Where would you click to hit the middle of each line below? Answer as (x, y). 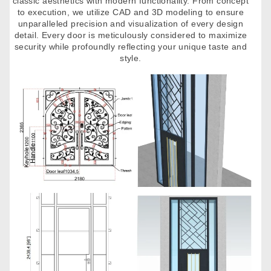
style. (131, 58)
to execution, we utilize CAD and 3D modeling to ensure (131, 12)
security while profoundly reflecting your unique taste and (131, 46)
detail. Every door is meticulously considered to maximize (131, 35)
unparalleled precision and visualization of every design (131, 23)
